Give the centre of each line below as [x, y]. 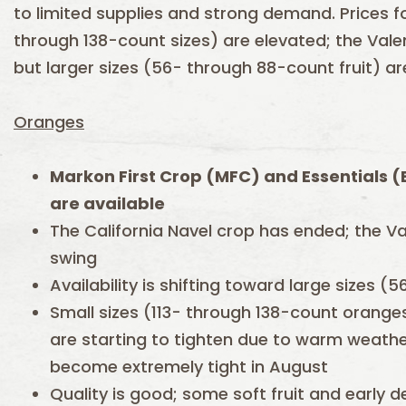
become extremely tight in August [189, 367]
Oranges [49, 122]
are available [107, 203]
